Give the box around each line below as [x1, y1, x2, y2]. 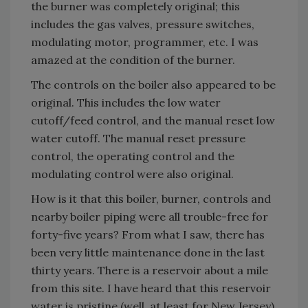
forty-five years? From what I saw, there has [31, 228, 265, 242]
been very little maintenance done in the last [31, 245, 265, 260]
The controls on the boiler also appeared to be [31, 78, 276, 92]
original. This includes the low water [31, 96, 221, 110]
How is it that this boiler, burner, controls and [31, 192, 271, 206]
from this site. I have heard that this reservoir [31, 281, 271, 296]
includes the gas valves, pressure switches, [31, 17, 254, 32]
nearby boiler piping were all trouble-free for [31, 210, 268, 224]
